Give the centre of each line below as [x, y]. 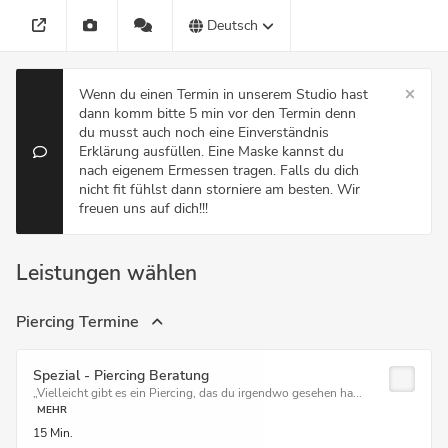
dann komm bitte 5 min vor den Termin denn [217, 113]
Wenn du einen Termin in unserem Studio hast [223, 94]
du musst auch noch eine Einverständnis [204, 132]
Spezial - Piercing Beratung [121, 375]
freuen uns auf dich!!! [143, 208]
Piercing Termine [79, 322]
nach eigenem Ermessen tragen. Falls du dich [219, 170]
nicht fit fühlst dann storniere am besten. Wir [219, 189]
